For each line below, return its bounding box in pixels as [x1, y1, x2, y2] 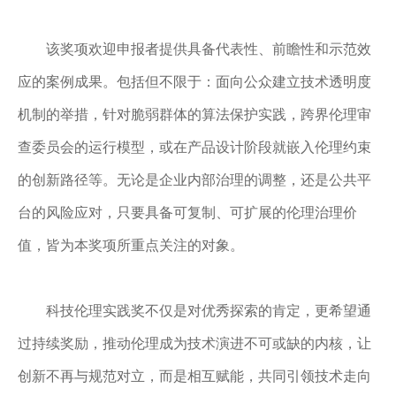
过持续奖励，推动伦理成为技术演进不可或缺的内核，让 [18, 336, 371, 351]
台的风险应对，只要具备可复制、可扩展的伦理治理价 [18, 205, 357, 220]
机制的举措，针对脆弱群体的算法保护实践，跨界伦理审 [18, 107, 371, 122]
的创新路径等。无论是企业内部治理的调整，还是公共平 [18, 172, 371, 187]
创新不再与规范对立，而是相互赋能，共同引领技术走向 [18, 369, 371, 384]
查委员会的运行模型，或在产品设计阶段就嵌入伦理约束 [18, 140, 371, 155]
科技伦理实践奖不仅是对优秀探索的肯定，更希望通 [46, 303, 371, 318]
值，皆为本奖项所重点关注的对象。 [18, 238, 244, 253]
